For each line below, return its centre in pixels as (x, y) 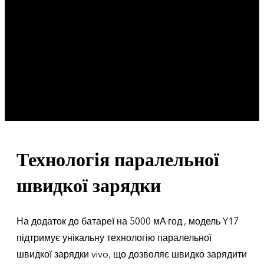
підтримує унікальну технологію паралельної (114, 238)
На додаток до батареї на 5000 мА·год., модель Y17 (128, 222)
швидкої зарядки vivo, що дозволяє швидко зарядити (132, 255)
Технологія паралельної (118, 160)
